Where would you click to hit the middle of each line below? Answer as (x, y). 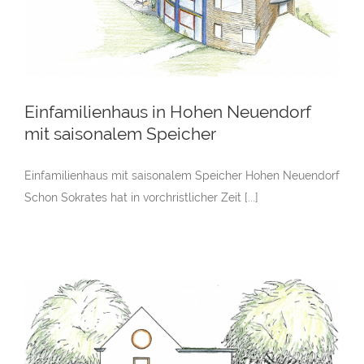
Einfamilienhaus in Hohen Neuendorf (168, 112)
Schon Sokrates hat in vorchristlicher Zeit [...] (141, 198)
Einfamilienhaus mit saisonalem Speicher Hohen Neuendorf (182, 176)
